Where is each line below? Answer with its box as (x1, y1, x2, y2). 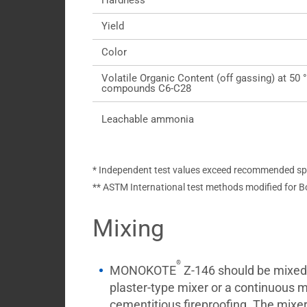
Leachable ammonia (101, 113, 194, 125)
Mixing (92, 214, 164, 243)
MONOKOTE (109, 263, 176, 278)
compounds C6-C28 (101, 82, 191, 95)
